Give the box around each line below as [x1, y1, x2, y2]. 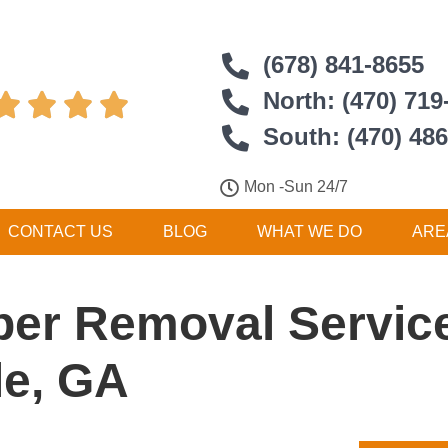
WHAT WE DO [256, 223, 362, 240]
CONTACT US [7, 223, 113, 240]
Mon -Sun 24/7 [244, 178, 349, 195]
